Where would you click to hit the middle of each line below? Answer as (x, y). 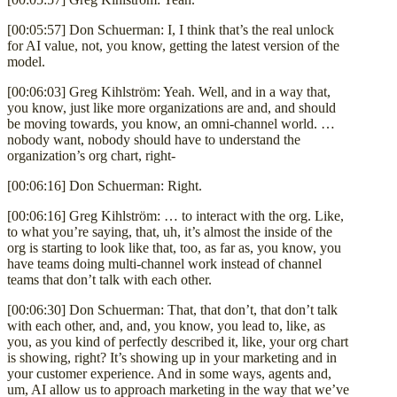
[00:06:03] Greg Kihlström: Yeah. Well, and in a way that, (169, 91)
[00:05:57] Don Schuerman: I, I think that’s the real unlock (171, 29)
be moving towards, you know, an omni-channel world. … (171, 123)
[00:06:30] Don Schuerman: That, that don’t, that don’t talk (172, 309)
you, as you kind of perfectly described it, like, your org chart (178, 341)
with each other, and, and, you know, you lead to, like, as (166, 325)
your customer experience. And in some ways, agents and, (169, 373)
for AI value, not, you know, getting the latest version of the (173, 45)
